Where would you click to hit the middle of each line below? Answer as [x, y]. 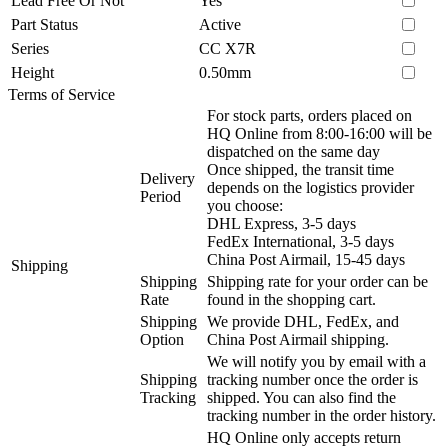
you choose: [245, 205]
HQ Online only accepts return [304, 437]
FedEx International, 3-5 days [300, 241]
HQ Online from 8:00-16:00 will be [319, 133]
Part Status [44, 24]
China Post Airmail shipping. [298, 339]
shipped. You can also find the [301, 397]
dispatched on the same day [293, 151]
